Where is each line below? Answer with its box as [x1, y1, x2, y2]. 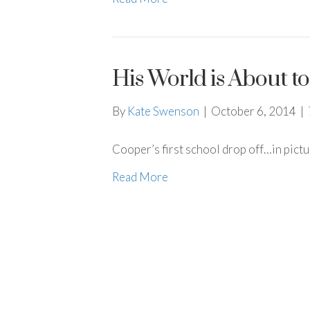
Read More [112, 170, 168, 184]
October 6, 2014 [211, 104, 296, 118]
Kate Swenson [127, 104, 199, 118]
